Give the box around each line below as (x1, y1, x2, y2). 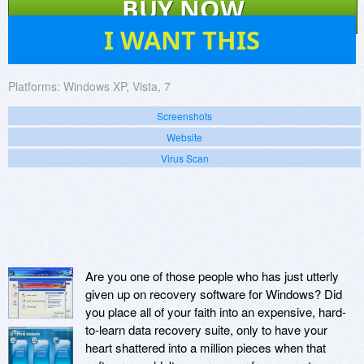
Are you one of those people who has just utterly (85, 266, 339, 284)
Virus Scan (160, 150, 209, 165)
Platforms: (8, 77, 60, 94)
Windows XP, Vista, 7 (63, 77, 171, 94)
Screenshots (157, 108, 212, 123)
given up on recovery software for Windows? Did (85, 284, 342, 302)
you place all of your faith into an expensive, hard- (85, 302, 346, 320)
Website (167, 129, 202, 144)
